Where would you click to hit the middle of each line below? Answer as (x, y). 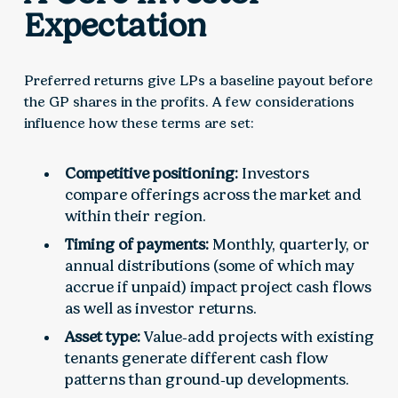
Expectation (115, 25)
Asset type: (103, 337)
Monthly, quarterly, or (290, 245)
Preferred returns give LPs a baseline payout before (198, 81)
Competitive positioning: (152, 174)
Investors (274, 174)
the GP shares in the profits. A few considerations (189, 102)
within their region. (136, 216)
